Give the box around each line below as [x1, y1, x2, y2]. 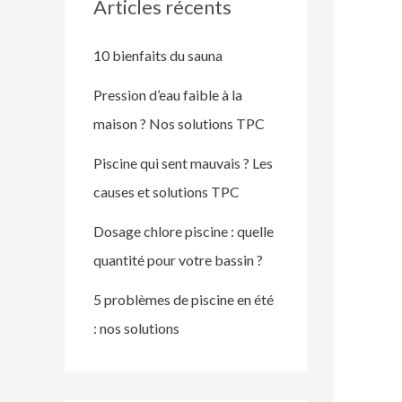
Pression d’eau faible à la [93, 85, 242, 103]
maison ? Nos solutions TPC [93, 114, 265, 132]
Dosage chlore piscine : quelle [93, 222, 274, 240]
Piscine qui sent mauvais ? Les [93, 153, 273, 171]
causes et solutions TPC [93, 182, 240, 200]
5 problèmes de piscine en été [93, 290, 274, 308]
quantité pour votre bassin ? [93, 250, 263, 268]
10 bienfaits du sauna [93, 46, 223, 64]
